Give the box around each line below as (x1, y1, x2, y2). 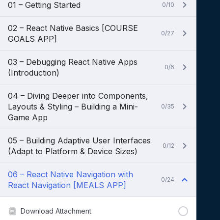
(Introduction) (8, 68, 59, 78)
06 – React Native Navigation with (8, 169, 133, 179)
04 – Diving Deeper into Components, (8, 91, 148, 101)
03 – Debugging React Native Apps (8, 57, 137, 67)
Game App (8, 112, 48, 122)
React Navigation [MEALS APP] (8, 180, 126, 190)
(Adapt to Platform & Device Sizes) (8, 146, 137, 156)
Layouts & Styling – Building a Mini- (8, 102, 138, 111)
